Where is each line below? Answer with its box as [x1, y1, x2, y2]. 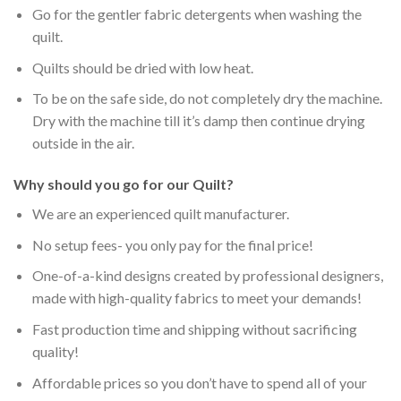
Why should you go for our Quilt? [13, 175, 234, 193]
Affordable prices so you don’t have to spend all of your [31, 373, 367, 391]
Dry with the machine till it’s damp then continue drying [31, 112, 365, 130]
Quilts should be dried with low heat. [31, 58, 253, 76]
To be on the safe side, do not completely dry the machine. [31, 90, 382, 107]
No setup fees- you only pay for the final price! [31, 235, 313, 253]
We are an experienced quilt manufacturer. [31, 205, 289, 223]
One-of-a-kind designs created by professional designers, [31, 267, 383, 285]
